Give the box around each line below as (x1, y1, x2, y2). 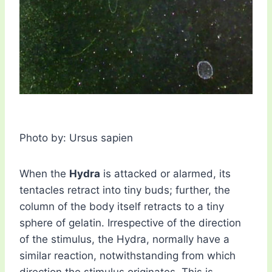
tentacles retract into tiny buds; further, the (19, 184, 230, 197)
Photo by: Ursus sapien (19, 132, 133, 144)
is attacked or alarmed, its (100, 168, 231, 180)
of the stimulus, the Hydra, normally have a (19, 233, 229, 246)
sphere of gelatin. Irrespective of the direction (19, 217, 241, 229)
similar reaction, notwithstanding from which (19, 250, 236, 262)
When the (19, 168, 69, 180)
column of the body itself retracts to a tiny (19, 200, 224, 213)
